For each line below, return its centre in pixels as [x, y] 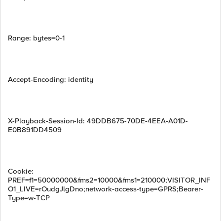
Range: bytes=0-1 [36, 38]
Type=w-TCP [29, 198]
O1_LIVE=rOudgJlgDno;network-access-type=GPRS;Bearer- [106, 189]
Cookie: [21, 171]
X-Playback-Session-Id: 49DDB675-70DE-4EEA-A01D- [98, 121]
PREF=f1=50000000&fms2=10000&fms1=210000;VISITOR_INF [109, 180]
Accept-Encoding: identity [51, 79]
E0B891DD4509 [35, 130]
